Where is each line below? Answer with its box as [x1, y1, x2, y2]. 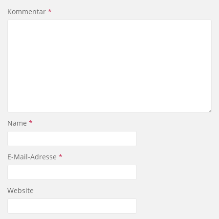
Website [7, 186, 34, 195]
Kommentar [7, 7, 48, 16]
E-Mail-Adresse [7, 152, 59, 161]
